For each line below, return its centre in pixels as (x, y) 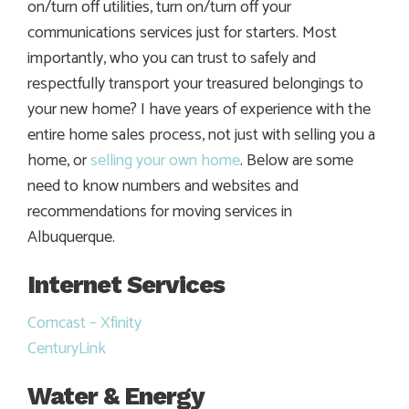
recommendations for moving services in (160, 211)
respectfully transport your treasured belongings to (195, 84)
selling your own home (165, 160)
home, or (59, 160)
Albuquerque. (71, 237)
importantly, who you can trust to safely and (172, 58)
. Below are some (297, 160)
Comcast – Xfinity (84, 323)
